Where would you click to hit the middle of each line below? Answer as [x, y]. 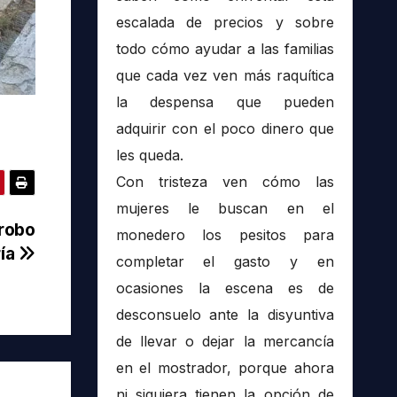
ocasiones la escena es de [225, 288]
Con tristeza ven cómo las [225, 182]
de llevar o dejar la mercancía [225, 342]
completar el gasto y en [225, 262]
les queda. [149, 156]
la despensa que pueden [225, 102]
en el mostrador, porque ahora [225, 368]
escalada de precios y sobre [225, 23]
